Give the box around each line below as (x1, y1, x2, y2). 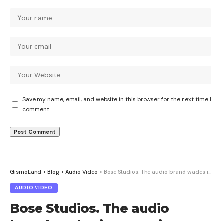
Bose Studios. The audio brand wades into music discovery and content (104, 168, 208, 176)
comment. (22, 105, 50, 113)
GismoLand (10, 168, 41, 176)
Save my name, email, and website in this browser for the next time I (22, 95, 211, 104)
